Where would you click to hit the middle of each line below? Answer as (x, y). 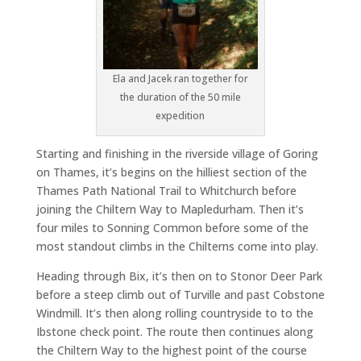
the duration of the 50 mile (180, 97)
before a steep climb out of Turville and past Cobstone (180, 295)
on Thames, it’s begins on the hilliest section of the (171, 172)
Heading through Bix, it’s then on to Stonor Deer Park (179, 276)
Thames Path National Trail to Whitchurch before (166, 191)
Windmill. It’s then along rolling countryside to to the (174, 313)
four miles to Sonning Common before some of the (172, 228)
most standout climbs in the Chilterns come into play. (177, 246)
